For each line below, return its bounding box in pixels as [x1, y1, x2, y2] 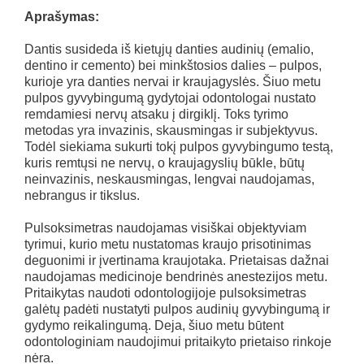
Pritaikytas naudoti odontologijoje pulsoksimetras [24, 286, 306, 300]
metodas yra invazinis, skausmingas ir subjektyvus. [24, 123, 318, 137]
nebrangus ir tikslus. [24, 188, 140, 202]
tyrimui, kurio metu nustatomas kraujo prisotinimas [24, 237, 311, 251]
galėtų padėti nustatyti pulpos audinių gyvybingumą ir [24, 302, 330, 316]
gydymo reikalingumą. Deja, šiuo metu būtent [24, 318, 284, 332]
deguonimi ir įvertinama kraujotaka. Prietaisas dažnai [24, 253, 329, 267]
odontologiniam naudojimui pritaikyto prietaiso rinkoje [24, 335, 331, 349]
